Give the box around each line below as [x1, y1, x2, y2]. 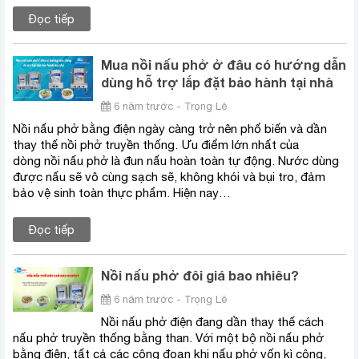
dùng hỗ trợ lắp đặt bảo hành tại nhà [101, 75, 333, 91]
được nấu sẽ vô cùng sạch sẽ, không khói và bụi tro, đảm [13, 170, 325, 184]
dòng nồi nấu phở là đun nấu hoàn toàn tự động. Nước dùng [13, 154, 339, 168]
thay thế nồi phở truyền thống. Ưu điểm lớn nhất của [13, 138, 299, 152]
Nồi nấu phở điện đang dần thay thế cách [101, 315, 324, 329]
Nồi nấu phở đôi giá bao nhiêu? [101, 268, 299, 284]
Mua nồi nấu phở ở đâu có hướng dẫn [101, 57, 346, 73]
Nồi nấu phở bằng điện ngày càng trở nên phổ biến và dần [13, 122, 327, 136]
